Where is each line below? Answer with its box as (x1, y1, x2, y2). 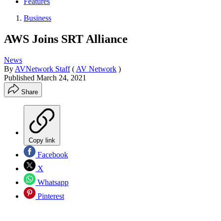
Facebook (36, 150, 68, 159)
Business (24, 14, 51, 22)
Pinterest (36, 191, 64, 200)
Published (4, 73, 37, 82)
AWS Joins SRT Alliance (4, 32, 128, 45)
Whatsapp (36, 178, 69, 186)
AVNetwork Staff (15, 64, 70, 73)
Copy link (29, 136, 55, 144)
